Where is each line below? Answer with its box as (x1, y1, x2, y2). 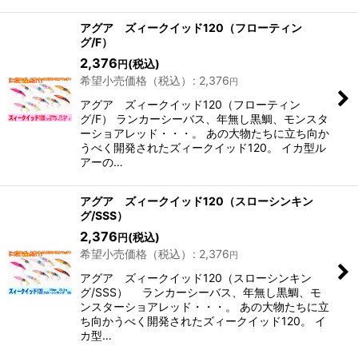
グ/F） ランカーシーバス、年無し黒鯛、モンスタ (80, 111, 328, 125)
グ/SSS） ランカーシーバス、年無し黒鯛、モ (80, 284, 321, 299)
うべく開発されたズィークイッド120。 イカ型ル (80, 140, 326, 154)
